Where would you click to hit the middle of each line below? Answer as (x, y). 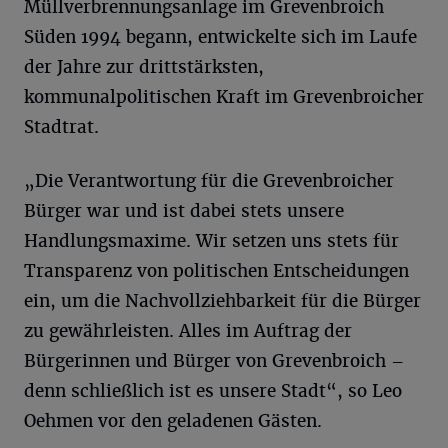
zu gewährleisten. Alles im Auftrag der (188, 331)
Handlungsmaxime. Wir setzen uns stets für (211, 241)
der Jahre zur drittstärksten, (144, 67)
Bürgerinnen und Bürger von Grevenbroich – (214, 361)
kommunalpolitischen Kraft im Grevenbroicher (224, 97)
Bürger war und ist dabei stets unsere (184, 211)
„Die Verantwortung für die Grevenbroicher (209, 181)
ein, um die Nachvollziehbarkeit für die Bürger (222, 301)
